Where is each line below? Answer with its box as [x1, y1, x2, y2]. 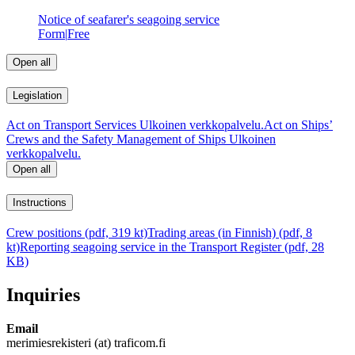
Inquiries [6, 284, 80, 305]
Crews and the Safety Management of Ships [6, 132, 226, 147]
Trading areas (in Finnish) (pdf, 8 [147, 225, 312, 239]
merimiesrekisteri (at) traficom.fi [6, 335, 166, 349]
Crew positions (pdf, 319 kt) [6, 225, 147, 239]
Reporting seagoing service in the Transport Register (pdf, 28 [20, 239, 324, 254]
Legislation [13, 89, 62, 101]
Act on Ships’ [264, 118, 333, 132]
